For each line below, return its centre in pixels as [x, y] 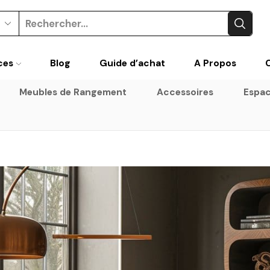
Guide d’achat [132, 63]
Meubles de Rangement [73, 92]
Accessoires [185, 92]
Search [108, 29]
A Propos [215, 63]
